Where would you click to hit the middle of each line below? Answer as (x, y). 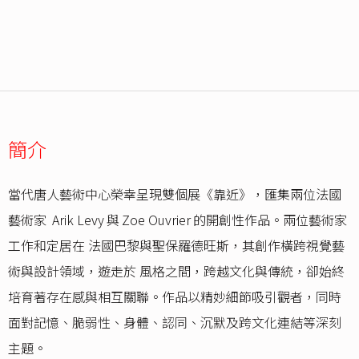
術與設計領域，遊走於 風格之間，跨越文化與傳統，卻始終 (176, 271)
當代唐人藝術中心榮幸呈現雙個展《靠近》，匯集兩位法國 (175, 194)
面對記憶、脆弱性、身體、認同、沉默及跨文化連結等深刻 (175, 323)
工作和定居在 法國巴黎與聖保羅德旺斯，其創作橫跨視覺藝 (176, 246)
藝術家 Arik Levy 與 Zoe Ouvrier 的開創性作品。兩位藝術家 (177, 220)
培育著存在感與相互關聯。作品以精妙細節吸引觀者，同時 (175, 297)
